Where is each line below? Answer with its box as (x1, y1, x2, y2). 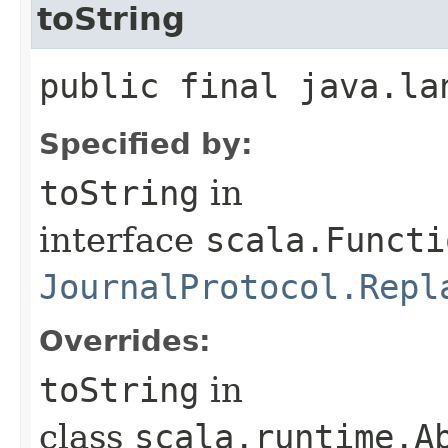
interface (39, 219, 205, 260)
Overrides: (39, 323, 211, 358)
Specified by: (39, 126, 253, 161)
